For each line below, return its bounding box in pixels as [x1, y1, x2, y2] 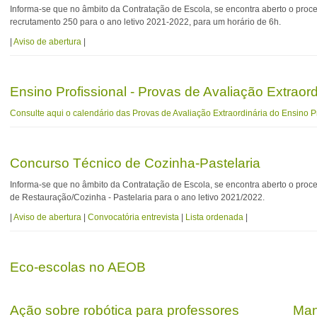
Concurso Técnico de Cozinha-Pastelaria [10, 156, 261, 171]
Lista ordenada [185, 212, 244, 223]
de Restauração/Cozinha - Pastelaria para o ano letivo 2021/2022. [10, 192, 265, 203]
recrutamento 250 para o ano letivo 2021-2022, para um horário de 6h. [10, 17, 282, 28]
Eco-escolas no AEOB [10, 260, 146, 275]
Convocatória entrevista [88, 212, 180, 223]
